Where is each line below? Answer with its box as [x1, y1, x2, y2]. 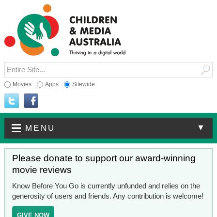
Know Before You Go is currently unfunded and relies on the [12, 181, 200, 190]
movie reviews [12, 164, 72, 175]
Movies [12, 80, 31, 88]
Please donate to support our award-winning [12, 153, 196, 163]
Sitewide [72, 80, 95, 88]
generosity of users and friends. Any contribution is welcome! [12, 191, 203, 200]
